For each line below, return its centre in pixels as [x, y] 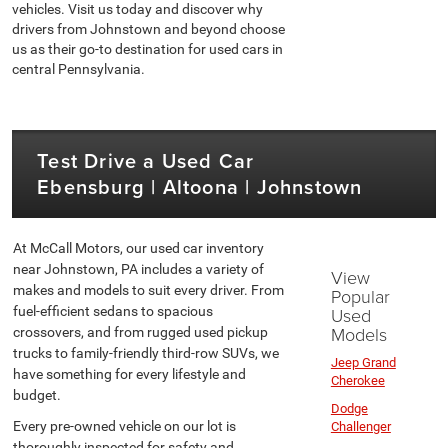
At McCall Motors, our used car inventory [139, 248]
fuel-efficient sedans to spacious [113, 311]
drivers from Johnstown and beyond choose [149, 29]
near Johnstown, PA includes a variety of [139, 269]
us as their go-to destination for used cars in [148, 49]
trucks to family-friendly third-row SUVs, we [146, 353]
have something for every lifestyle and [130, 374]
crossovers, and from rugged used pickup [141, 332]
